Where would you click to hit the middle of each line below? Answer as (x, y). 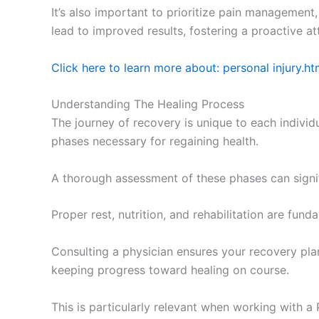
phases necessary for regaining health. (155, 141)
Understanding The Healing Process (148, 104)
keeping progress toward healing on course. (170, 270)
